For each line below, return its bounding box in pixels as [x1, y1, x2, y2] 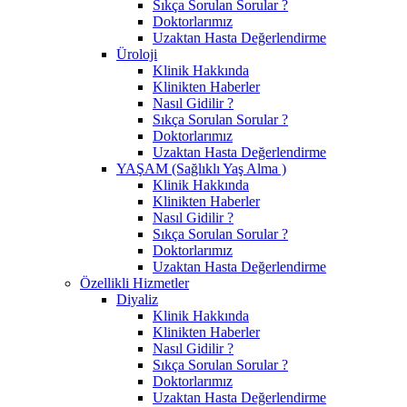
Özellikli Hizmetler [80, 274, 189, 291]
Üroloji [116, 45, 157, 62]
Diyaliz [116, 291, 158, 307]
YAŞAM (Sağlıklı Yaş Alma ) [116, 160, 286, 176]
